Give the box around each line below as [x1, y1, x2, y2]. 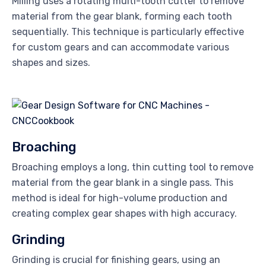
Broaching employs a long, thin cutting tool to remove [12, 161, 254, 173]
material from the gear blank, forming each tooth [12, 11, 232, 23]
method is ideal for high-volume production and [12, 192, 227, 204]
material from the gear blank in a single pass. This [12, 177, 233, 189]
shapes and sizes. [12, 57, 90, 69]
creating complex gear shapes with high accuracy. [12, 208, 237, 220]
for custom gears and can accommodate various [12, 42, 229, 53]
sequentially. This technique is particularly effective [12, 26, 244, 38]
